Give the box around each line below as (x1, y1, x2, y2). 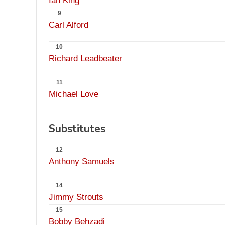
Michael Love (49, 89, 98, 99)
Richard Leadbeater (49, 54, 122, 63)
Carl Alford (49, 20, 88, 30)
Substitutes (49, 122, 105, 136)
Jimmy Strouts (49, 192, 103, 202)
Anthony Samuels (49, 157, 115, 166)
